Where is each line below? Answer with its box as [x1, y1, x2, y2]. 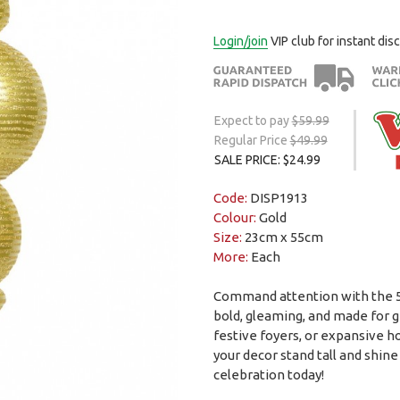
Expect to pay [213, 113, 292, 129]
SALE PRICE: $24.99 [213, 153, 321, 168]
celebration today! [212, 367, 324, 383]
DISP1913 [249, 190, 308, 206]
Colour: [212, 210, 259, 226]
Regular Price [213, 133, 290, 148]
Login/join [212, 34, 268, 49]
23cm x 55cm [244, 229, 323, 246]
